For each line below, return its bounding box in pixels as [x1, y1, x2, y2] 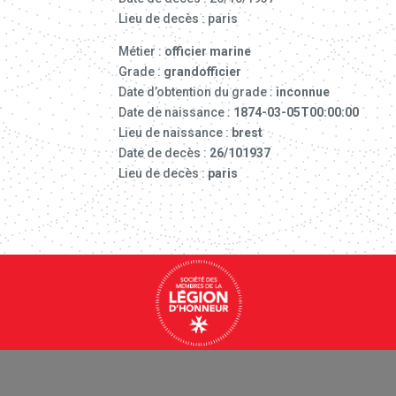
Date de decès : [118, 145, 210, 160]
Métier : [118, 43, 165, 58]
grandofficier [164, 64, 242, 79]
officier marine [164, 43, 252, 58]
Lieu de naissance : [118, 125, 232, 140]
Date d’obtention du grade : [118, 84, 277, 99]
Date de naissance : [118, 104, 234, 119]
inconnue [276, 84, 331, 99]
